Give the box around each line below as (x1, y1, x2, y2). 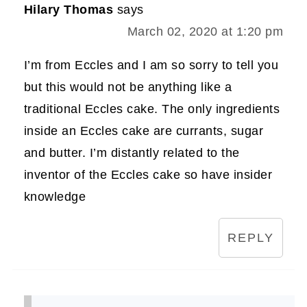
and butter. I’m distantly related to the (23, 145, 240, 160)
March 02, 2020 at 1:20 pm (127, 24, 284, 38)
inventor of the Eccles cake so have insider (23, 167, 273, 182)
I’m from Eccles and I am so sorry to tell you (23, 58, 279, 72)
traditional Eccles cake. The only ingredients (23, 101, 280, 116)
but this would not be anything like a (23, 79, 232, 94)
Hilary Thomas (23, 2, 114, 16)
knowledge (23, 189, 86, 204)
